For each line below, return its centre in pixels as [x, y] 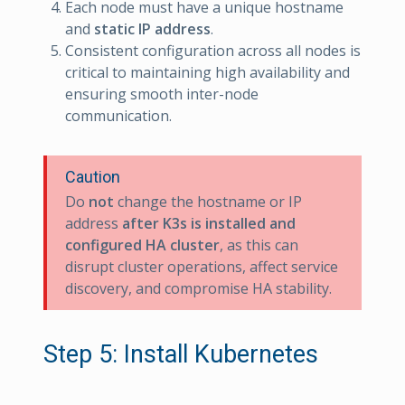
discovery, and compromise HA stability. [198, 288]
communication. [118, 115]
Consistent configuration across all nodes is [213, 50]
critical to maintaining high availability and [207, 72]
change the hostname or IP [208, 201]
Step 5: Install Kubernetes [181, 354]
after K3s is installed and [209, 223]
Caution [93, 176]
